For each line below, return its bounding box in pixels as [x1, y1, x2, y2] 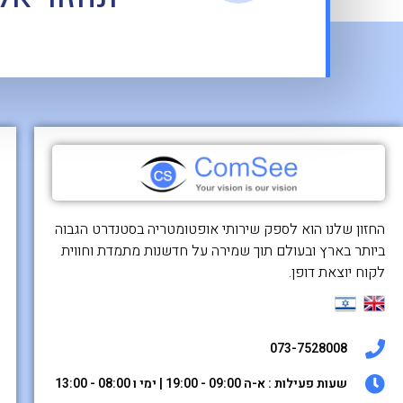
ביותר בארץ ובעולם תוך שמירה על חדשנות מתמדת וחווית [61, 240, 385, 263]
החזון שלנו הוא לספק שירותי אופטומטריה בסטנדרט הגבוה [55, 219, 385, 241]
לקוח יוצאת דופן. [289, 262, 385, 284]
